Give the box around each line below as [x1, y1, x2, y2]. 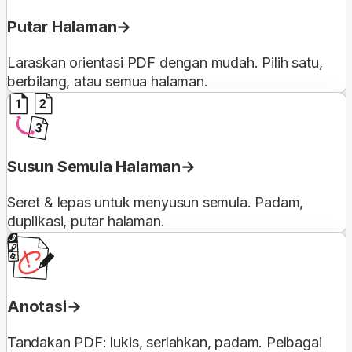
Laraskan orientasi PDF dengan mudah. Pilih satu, [7, 53, 323, 71]
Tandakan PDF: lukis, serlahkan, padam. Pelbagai [7, 333, 322, 350]
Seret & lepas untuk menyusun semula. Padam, [7, 193, 304, 211]
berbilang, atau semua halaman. [7, 72, 208, 90]
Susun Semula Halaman [7, 156, 181, 176]
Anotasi [7, 296, 67, 316]
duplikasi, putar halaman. [7, 212, 165, 229]
